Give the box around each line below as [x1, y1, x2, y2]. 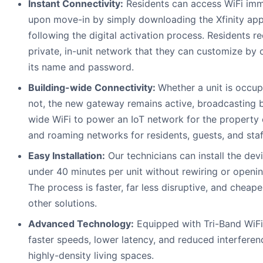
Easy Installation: [28, 150, 105, 162]
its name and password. [28, 61, 134, 73]
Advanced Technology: [28, 218, 134, 230]
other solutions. [28, 197, 97, 210]
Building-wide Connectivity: [28, 82, 158, 94]
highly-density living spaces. [28, 249, 154, 262]
